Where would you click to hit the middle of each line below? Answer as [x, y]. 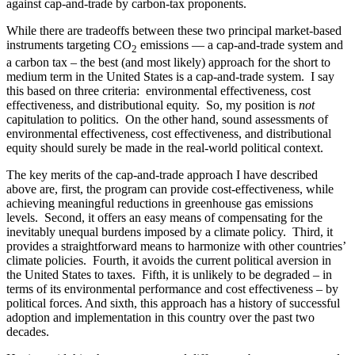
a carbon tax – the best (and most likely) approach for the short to [168, 63]
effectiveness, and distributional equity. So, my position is [153, 105]
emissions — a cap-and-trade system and [240, 45]
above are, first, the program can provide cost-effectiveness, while [170, 189]
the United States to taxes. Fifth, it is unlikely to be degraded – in [169, 275]
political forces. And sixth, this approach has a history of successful [173, 303]
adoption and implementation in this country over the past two [160, 318]
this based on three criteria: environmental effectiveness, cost [158, 91]
